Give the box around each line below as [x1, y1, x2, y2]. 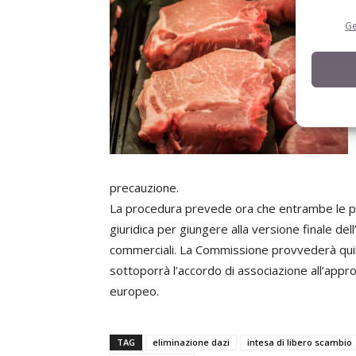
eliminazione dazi [153, 336, 230, 348]
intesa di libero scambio [247, 336, 352, 348]
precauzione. [110, 180, 179, 195]
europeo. [110, 283, 159, 299]
